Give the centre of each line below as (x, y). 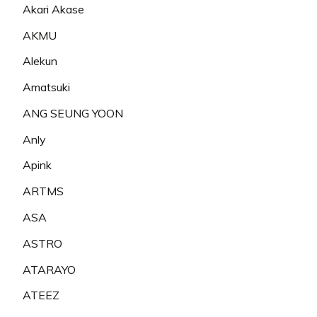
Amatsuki (46, 87)
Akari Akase (53, 9)
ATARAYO (49, 269)
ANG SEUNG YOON (73, 113)
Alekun (40, 61)
